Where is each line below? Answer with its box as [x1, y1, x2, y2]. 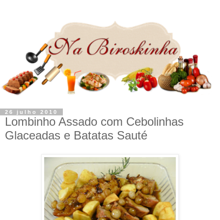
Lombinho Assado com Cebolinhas [5, 115, 184, 129]
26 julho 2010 [5, 109, 58, 115]
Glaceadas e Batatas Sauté [5, 129, 147, 142]
